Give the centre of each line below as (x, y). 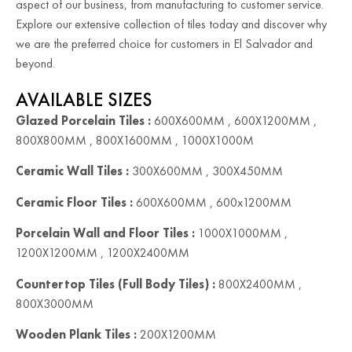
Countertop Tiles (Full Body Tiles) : (115, 284)
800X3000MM (55, 303)
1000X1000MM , (241, 233)
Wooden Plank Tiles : (76, 335)
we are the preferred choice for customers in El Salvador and (164, 44)
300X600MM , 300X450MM (206, 171)
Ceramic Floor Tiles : (74, 202)
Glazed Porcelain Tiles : (83, 121)
